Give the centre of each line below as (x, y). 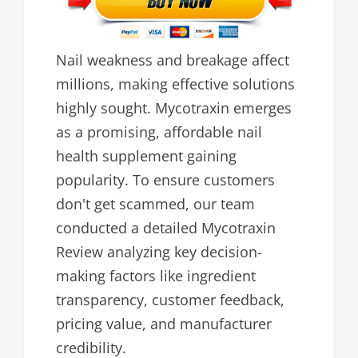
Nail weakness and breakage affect (173, 60)
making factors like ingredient (156, 276)
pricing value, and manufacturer (164, 324)
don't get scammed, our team (155, 204)
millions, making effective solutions (175, 84)
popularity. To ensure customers (165, 180)
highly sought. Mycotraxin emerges (174, 108)
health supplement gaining (146, 156)
